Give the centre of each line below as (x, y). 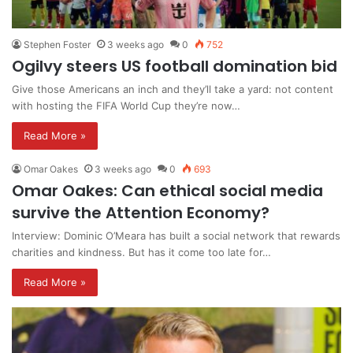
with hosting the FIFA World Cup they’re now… (126, 105)
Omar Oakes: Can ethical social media (167, 190)
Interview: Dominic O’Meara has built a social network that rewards (176, 235)
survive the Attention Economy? (141, 212)
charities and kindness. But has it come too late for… (141, 252)
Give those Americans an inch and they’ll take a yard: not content (173, 89)
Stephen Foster (57, 44)
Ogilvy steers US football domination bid (175, 66)
